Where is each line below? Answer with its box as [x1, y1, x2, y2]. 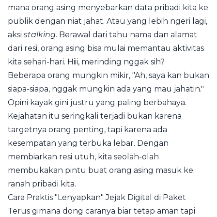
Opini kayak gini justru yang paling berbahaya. [8, 98, 186, 107]
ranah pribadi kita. [8, 179, 76, 188]
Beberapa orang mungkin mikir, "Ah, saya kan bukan [8, 71, 209, 80]
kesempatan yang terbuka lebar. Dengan [8, 139, 169, 148]
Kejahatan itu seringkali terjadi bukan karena [8, 111, 182, 121]
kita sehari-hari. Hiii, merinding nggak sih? [8, 57, 165, 66]
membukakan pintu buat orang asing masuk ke [8, 166, 193, 175]
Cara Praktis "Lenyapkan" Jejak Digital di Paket [8, 193, 186, 202]
